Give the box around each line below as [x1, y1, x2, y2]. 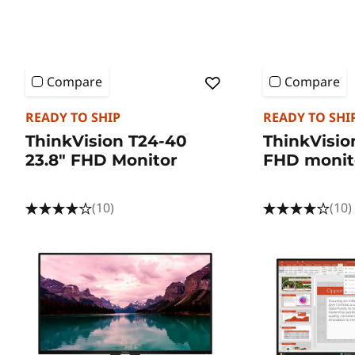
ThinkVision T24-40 [25, 131, 187, 151]
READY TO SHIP [25, 108, 120, 126]
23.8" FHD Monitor [25, 150, 177, 170]
